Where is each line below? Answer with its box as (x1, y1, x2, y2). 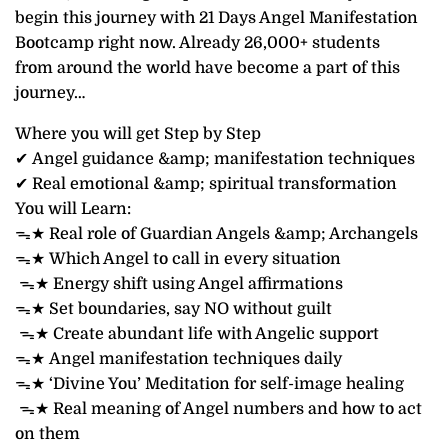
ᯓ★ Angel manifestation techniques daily (15, 349, 342, 368)
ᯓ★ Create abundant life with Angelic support (15, 324, 379, 343)
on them (15, 424, 80, 443)
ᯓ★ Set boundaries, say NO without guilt (15, 299, 332, 318)
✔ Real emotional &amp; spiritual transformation (15, 174, 397, 193)
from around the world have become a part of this (15, 58, 400, 77)
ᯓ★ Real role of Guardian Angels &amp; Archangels (15, 224, 418, 243)
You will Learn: (15, 199, 131, 218)
